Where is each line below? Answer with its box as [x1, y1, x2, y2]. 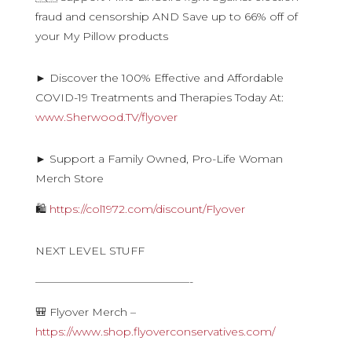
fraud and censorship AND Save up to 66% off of [35, 9, 298, 24]
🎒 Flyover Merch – [35, 305, 136, 319]
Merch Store [35, 171, 107, 185]
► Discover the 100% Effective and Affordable [35, 71, 284, 85]
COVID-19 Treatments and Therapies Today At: [35, 90, 284, 104]
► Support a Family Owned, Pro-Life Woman [35, 152, 283, 166]
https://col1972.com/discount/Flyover [49, 202, 245, 216]
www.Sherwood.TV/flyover [35, 110, 178, 124]
